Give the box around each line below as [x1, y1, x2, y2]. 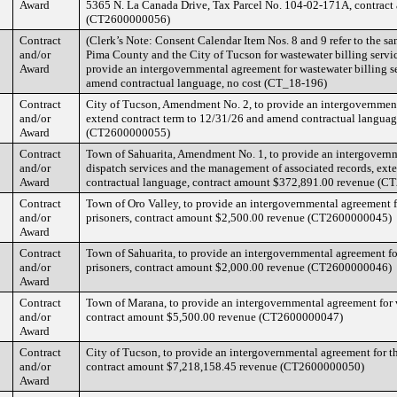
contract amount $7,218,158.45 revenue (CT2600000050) [86, 360, 364, 373]
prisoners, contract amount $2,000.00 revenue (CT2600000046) [86, 261, 392, 274]
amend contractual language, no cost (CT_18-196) [86, 76, 327, 90]
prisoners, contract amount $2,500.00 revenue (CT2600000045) [86, 211, 392, 224]
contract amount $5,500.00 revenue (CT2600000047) [86, 310, 343, 323]
